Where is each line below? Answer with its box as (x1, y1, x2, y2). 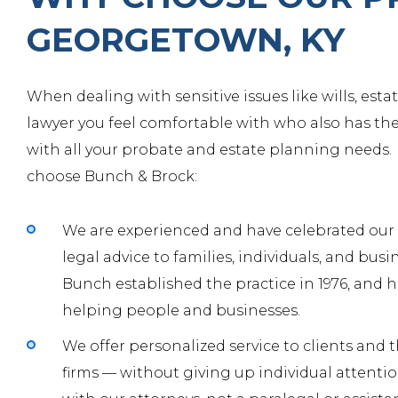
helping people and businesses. (62, 302, 300, 319)
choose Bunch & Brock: (27, 168, 197, 185)
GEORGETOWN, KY (27, 20, 345, 60)
